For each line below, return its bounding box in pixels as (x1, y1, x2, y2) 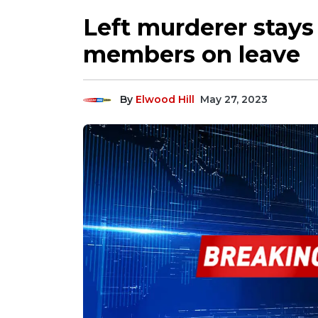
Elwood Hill (136, 93, 194, 106)
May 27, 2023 (200, 93, 268, 106)
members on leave (83, 40, 300, 68)
